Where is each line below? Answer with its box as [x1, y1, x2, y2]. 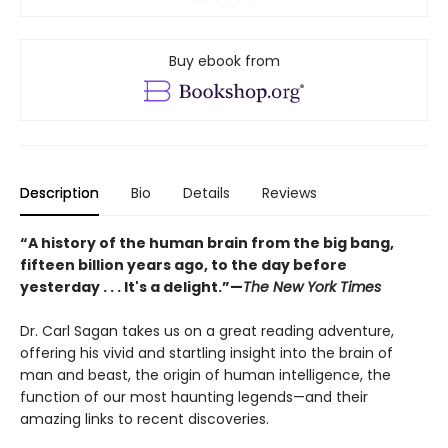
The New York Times [243, 277, 381, 298]
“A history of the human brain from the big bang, [20, 233, 394, 254]
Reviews [262, 183, 317, 204]
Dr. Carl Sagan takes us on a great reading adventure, [20, 321, 394, 342]
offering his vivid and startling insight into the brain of [20, 343, 393, 364]
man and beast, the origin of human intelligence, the [20, 365, 391, 386]
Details [183, 183, 230, 204]
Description [20, 183, 99, 204]
